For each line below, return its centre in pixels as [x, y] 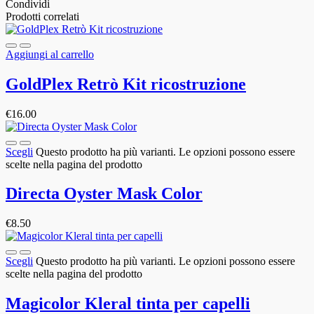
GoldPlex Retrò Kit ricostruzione [126, 84]
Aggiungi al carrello [50, 54]
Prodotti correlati [42, 16]
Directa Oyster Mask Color [104, 194]
